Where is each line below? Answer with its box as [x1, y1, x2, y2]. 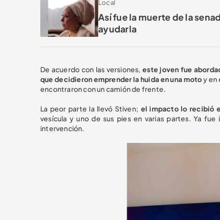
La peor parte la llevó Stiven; [40, 104, 141, 113]
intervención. [40, 124, 84, 133]
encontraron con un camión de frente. [40, 84, 166, 94]
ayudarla [98, 23, 137, 35]
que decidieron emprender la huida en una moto [40, 75, 202, 84]
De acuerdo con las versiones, [40, 65, 143, 74]
